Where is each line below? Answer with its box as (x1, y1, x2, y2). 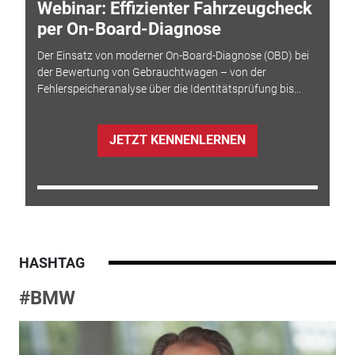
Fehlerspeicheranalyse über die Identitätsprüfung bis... (36, 82, 301, 96)
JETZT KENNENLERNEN (109, 132, 246, 148)
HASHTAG (18, 254, 85, 271)
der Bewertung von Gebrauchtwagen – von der (36, 66, 266, 79)
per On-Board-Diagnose (36, 18, 221, 39)
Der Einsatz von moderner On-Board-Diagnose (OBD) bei (36, 49, 309, 63)
